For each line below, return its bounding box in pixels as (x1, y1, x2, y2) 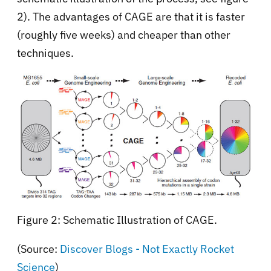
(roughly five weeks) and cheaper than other (17, 28, 230, 42)
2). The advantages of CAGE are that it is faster (17, 10, 245, 24)
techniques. (17, 46, 74, 60)
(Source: (17, 241, 60, 256)
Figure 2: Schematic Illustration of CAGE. (17, 212, 217, 227)
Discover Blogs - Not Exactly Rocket (60, 241, 234, 256)
